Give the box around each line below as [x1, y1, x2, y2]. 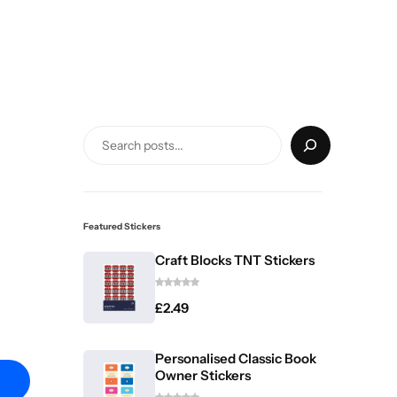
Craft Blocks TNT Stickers [155, 252, 315, 269]
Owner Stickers [155, 367, 251, 384]
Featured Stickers [83, 221, 160, 232]
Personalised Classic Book [155, 350, 316, 367]
